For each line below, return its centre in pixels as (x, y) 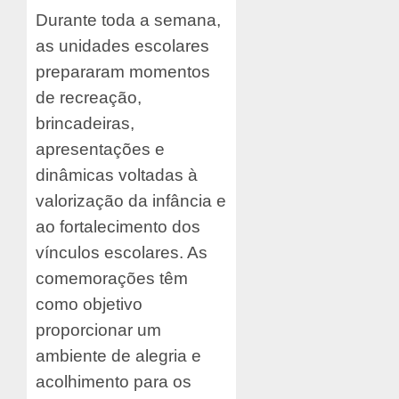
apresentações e (100, 150)
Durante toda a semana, (128, 20)
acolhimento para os (114, 382)
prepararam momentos (123, 72)
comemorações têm (112, 279)
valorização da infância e (131, 201)
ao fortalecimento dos (118, 227)
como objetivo (89, 305)
